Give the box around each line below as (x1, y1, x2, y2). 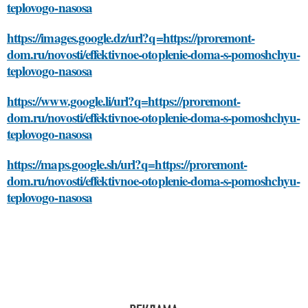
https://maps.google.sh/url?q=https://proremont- (7, 154, 247, 173)
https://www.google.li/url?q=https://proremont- (7, 91, 241, 110)
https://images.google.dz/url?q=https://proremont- (7, 27, 255, 47)
